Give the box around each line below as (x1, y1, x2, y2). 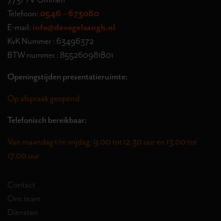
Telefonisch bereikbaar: (7, 114, 87, 125)
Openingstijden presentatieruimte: (7, 71, 128, 82)
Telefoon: (7, 7, 40, 19)
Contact (7, 179, 35, 190)
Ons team (7, 192, 40, 204)
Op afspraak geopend (7, 92, 79, 104)
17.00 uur (7, 149, 39, 161)
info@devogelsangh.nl (33, 21, 115, 33)
